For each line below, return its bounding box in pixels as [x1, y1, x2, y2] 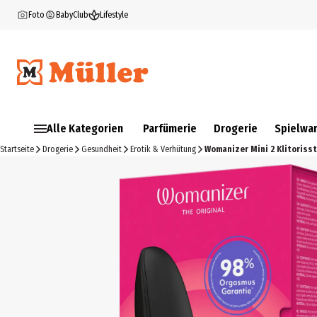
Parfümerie [143, 122, 197, 135]
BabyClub [56, 10, 88, 20]
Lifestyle [100, 10, 128, 20]
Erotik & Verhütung [130, 144, 196, 154]
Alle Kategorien [47, 122, 123, 135]
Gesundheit [81, 144, 122, 154]
